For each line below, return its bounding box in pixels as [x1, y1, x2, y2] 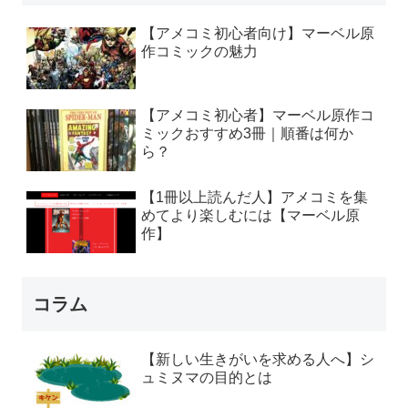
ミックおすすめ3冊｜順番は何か [141, 126, 353, 142]
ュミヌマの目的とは [141, 370, 272, 386]
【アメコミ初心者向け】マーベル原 [141, 25, 374, 42]
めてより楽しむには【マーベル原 [141, 208, 360, 224]
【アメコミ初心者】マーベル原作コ [141, 107, 374, 124]
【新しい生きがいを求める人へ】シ [141, 352, 374, 368]
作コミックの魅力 [141, 44, 258, 60]
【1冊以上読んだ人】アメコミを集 [141, 189, 368, 206]
